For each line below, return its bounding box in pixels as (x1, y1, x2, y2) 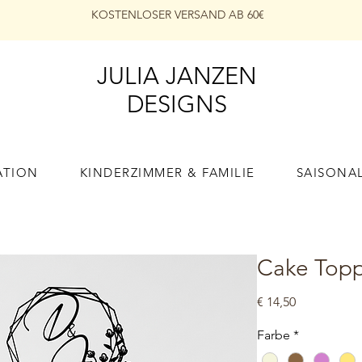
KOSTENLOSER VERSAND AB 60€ (91, 7, 264, 22)
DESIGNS (126, 90, 227, 118)
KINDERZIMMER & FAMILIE (79, 165, 255, 180)
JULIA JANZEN (96, 61, 257, 90)
